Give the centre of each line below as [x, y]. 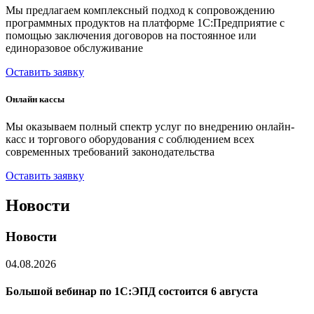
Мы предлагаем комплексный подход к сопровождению [140, 10]
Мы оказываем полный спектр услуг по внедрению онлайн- [150, 127]
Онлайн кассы [35, 99]
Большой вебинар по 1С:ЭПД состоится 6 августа [132, 291]
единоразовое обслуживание [74, 48]
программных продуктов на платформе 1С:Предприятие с [145, 22]
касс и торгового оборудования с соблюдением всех [130, 139]
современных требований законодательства [110, 152]
